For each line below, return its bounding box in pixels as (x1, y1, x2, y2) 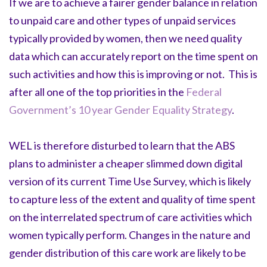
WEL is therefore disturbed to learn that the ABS (9, 138, 235, 152)
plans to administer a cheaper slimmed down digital (9, 156, 243, 170)
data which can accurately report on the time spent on (9, 49, 258, 63)
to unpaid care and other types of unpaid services (9, 13, 236, 27)
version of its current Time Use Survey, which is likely (9, 174, 251, 188)
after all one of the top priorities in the (9, 85, 186, 98)
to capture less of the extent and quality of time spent (9, 192, 256, 206)
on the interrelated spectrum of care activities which (9, 210, 252, 223)
